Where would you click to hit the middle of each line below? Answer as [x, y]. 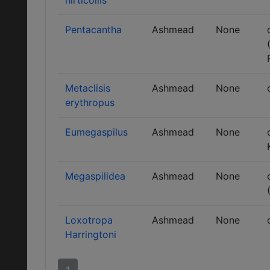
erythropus [90, 102]
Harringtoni [91, 234]
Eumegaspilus [96, 132]
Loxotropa [89, 220]
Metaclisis [88, 88]
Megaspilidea [95, 176]
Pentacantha [93, 30]
